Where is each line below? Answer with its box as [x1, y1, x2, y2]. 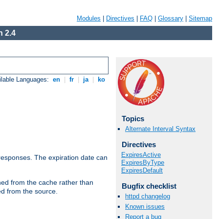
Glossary [158, 15, 183, 22]
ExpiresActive [121, 151, 161, 158]
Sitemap [189, 15, 212, 22]
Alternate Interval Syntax [125, 125, 196, 133]
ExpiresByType [121, 158, 164, 166]
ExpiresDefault [121, 166, 163, 174]
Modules [77, 15, 101, 22]
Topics [121, 114, 144, 123]
